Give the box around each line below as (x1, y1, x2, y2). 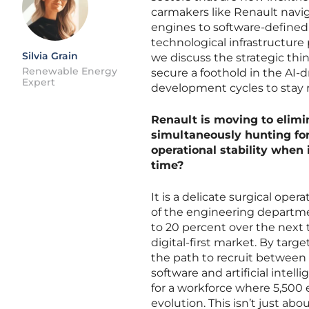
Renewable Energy (22, 65, 117, 77)
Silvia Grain (22, 50, 78, 62)
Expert (22, 76, 55, 88)
